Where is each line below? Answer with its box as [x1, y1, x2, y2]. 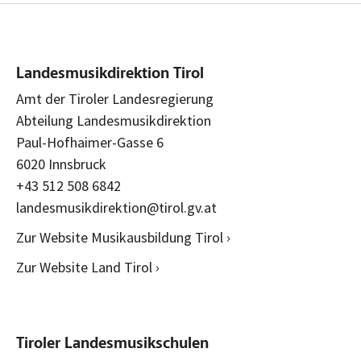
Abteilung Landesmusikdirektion [16, 110, 211, 130]
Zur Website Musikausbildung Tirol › [16, 227, 230, 247]
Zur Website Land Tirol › [16, 257, 160, 276]
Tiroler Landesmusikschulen [16, 335, 209, 352]
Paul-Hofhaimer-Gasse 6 [16, 132, 164, 151]
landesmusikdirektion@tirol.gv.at [16, 197, 217, 217]
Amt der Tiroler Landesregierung [16, 89, 214, 108]
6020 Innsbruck [16, 154, 106, 173]
